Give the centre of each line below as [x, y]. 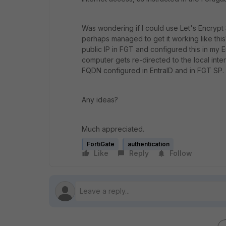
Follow [181, 153]
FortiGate [101, 144]
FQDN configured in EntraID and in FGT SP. [153, 70]
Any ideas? [100, 100]
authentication [149, 144]
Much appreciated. [114, 129]
